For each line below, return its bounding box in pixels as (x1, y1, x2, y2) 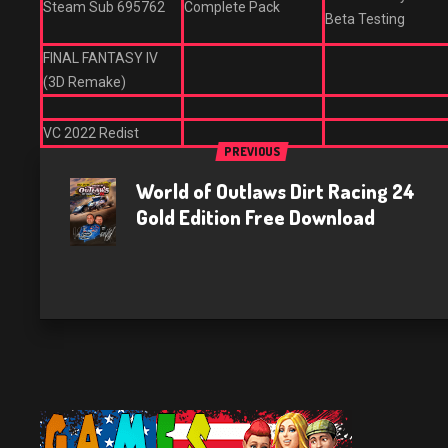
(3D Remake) (43, 74, 126, 90)
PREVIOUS (223, 144, 280, 159)
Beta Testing (325, 11, 405, 27)
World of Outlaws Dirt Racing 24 (135, 178, 414, 204)
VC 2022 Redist (43, 125, 139, 141)
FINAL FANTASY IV (43, 50, 158, 66)
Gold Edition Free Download (135, 204, 375, 230)
